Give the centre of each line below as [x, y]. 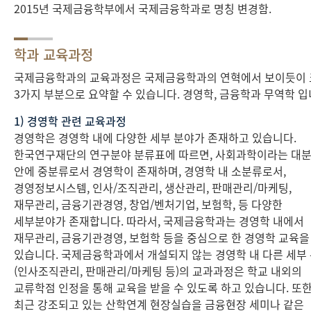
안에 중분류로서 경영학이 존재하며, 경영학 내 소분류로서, [150, 171]
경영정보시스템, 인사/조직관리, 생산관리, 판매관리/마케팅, [153, 187]
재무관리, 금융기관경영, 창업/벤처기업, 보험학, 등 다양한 [148, 204]
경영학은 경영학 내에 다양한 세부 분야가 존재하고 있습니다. [155, 137]
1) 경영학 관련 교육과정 [70, 121]
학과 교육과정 [53, 54]
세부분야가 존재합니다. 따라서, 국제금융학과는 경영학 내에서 [159, 221]
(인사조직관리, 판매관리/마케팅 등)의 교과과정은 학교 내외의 [158, 271]
